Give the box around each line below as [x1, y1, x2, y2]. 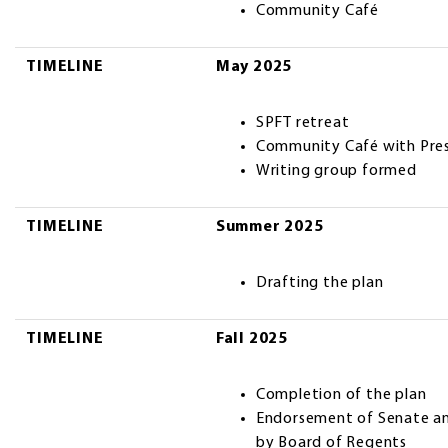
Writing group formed [255, 163, 417, 180]
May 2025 [215, 59, 293, 76]
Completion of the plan [255, 387, 427, 404]
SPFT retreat [255, 115, 350, 132]
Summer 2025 [215, 219, 324, 236]
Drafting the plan [255, 275, 384, 292]
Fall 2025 [215, 331, 289, 348]
